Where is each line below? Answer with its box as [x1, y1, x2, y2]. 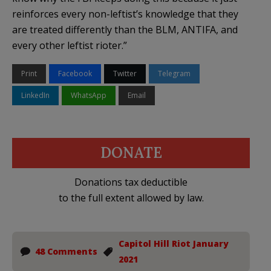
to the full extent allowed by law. [58, 191, 204, 204]
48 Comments [35, 245, 97, 257]
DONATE [100, 143, 162, 162]
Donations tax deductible [74, 175, 188, 189]
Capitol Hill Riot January [119, 237, 229, 249]
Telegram [158, 68, 191, 79]
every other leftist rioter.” [12, 38, 127, 52]
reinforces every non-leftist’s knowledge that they [12, 7, 238, 21]
